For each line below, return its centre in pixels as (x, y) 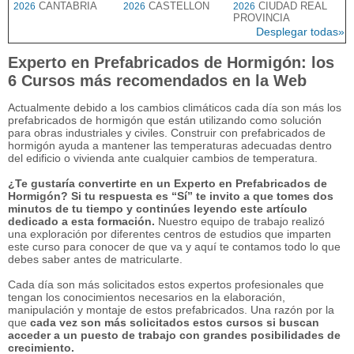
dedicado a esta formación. (81, 221)
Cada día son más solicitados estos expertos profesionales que (166, 284)
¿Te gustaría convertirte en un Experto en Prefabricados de (168, 183)
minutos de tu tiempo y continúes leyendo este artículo (158, 208)
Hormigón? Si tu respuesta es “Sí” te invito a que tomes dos (171, 196)
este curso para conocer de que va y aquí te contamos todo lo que (174, 246)
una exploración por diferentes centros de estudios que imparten (169, 233)
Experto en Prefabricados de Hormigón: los (171, 63)
